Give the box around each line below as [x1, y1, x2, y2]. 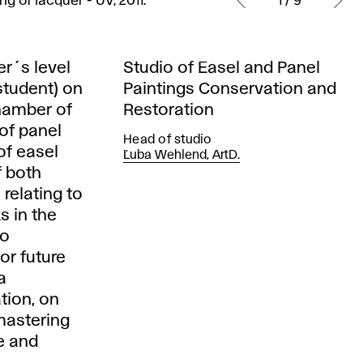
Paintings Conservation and [123, 82, 336, 97]
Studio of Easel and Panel [123, 61, 320, 76]
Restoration [123, 103, 214, 118]
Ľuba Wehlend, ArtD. [123, 150, 240, 162]
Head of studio [123, 135, 212, 147]
